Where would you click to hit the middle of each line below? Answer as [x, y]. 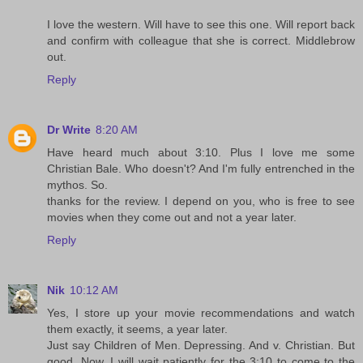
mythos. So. [77, 185]
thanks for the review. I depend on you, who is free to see [201, 201]
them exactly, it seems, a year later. [137, 329]
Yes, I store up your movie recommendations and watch [201, 313]
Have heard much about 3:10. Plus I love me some [201, 153]
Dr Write [69, 130]
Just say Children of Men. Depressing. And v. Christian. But [201, 346]
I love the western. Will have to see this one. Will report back [201, 25]
